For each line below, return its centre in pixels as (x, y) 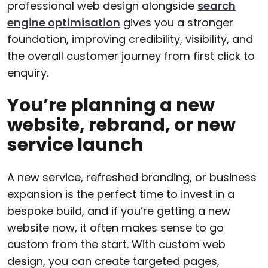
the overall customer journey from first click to (131, 56)
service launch (75, 145)
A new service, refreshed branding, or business (132, 178)
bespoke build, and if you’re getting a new (119, 211)
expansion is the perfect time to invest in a (121, 194)
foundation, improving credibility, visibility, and (130, 39)
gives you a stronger (177, 23)
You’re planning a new (111, 106)
